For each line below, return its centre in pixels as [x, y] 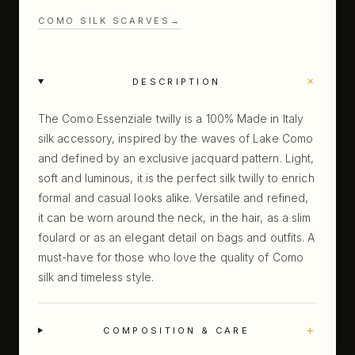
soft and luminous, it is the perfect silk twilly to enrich [176, 178]
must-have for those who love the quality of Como [171, 257]
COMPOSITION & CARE [176, 330]
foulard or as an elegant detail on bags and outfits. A [177, 237]
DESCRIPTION [177, 82]
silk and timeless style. [96, 277]
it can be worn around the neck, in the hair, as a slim [175, 218]
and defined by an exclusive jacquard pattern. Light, [176, 158]
